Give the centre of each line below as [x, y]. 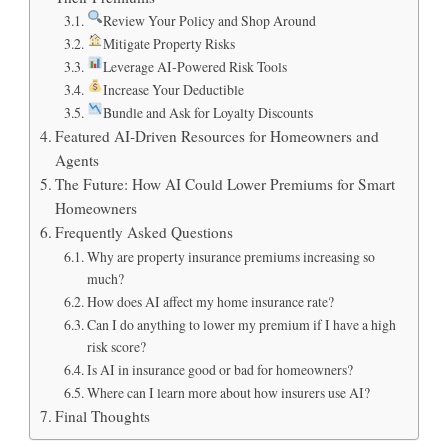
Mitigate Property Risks [168, 43]
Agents [77, 159]
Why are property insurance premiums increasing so [230, 256]
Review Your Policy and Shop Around [209, 20]
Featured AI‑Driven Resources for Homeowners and [217, 135]
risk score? [116, 346]
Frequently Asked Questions [144, 231]
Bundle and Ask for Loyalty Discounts [207, 112]
